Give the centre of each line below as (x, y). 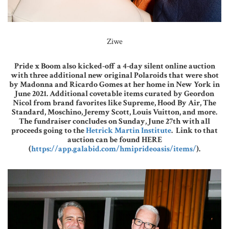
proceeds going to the (49, 131)
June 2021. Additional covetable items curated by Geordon (114, 94)
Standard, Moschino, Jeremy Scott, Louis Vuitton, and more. (114, 112)
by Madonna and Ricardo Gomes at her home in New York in (114, 85)
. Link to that (194, 131)
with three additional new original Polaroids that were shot (114, 76)
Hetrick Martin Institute (129, 131)
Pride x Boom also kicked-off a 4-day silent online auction (114, 66)
